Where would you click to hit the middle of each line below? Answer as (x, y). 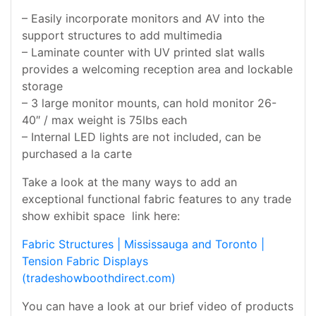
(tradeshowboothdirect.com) (99, 278)
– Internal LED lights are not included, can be (141, 137)
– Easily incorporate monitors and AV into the (143, 18)
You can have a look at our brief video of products (158, 306)
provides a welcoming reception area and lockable (157, 69)
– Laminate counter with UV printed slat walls (143, 52)
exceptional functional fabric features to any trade (157, 199)
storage (42, 86)
